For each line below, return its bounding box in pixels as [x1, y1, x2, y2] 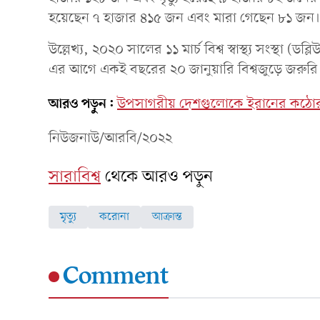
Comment [63, 259, 169, 294]
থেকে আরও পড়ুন [105, 165, 213, 189]
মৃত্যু [60, 209, 76, 225]
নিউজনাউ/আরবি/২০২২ [49, 129, 172, 148]
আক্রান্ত [152, 209, 182, 225]
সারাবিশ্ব [49, 165, 101, 189]
